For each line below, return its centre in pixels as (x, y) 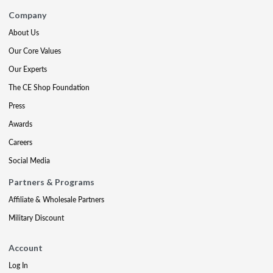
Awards (20, 124)
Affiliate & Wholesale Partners (56, 199)
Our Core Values (35, 51)
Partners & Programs (51, 182)
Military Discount (36, 218)
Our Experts (28, 69)
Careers (20, 142)
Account (26, 247)
